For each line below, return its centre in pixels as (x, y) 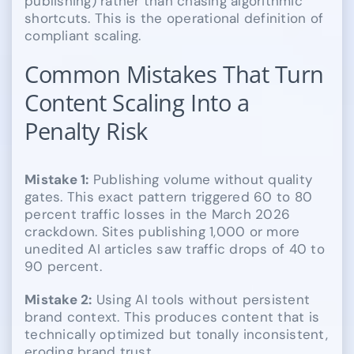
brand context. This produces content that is (172, 317)
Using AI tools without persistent (201, 300)
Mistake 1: (57, 180)
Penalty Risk (86, 132)
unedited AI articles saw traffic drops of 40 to (175, 249)
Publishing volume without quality (201, 180)
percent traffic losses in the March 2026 (158, 215)
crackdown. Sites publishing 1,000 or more (162, 232)
